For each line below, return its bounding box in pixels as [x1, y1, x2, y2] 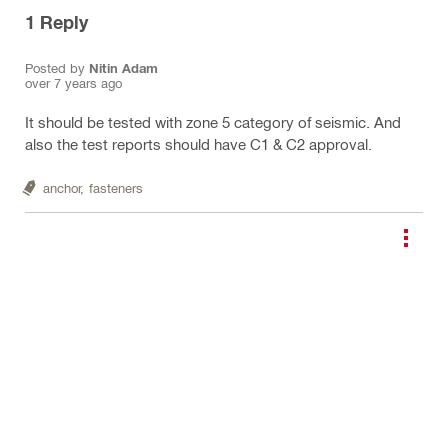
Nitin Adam [122, 59, 158, 76]
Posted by [25, 59, 89, 75]
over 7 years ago [25, 75, 122, 90]
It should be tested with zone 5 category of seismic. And [25, 113, 401, 131]
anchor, [43, 179, 84, 194]
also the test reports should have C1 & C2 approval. [25, 135, 372, 153]
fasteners [89, 179, 143, 194]
